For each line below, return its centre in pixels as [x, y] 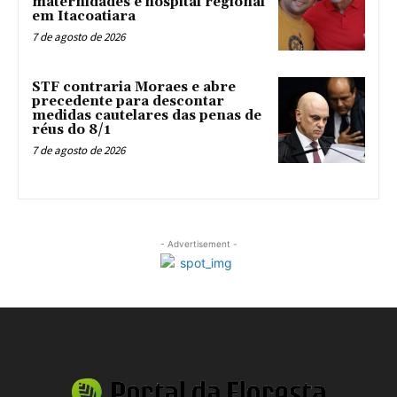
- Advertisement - [198, 244]
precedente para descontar [128, 101]
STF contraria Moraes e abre [134, 87]
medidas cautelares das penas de [147, 115]
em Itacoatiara [84, 16]
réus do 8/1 [71, 129]
